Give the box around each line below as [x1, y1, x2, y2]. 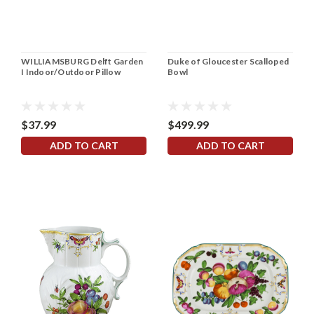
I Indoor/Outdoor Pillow [21, 66, 121, 77]
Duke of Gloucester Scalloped [168, 55, 289, 67]
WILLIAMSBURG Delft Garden [21, 55, 144, 67]
